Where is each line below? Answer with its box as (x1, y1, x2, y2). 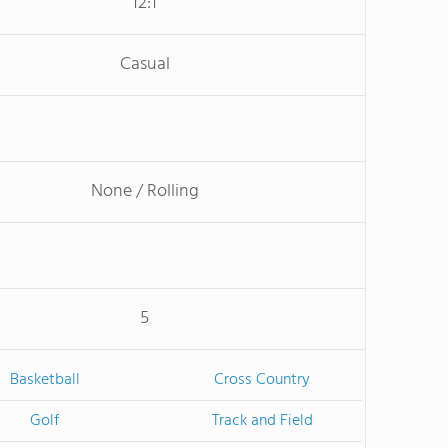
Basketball (9, 367, 80, 393)
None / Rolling (90, 177, 199, 206)
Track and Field (211, 408, 313, 434)
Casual (119, 50, 170, 79)
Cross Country (214, 367, 310, 393)
